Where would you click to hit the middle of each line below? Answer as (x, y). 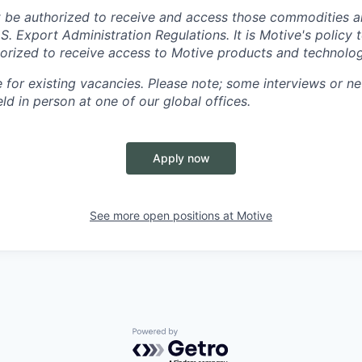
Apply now (181, 158)
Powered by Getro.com (203, 336)
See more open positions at (163, 215)
